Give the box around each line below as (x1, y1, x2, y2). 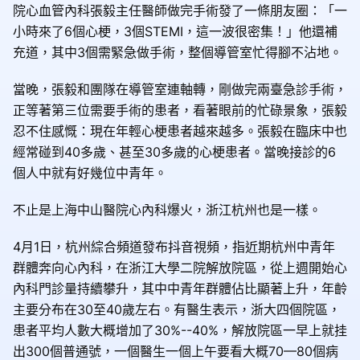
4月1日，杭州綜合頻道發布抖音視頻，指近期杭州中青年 (13, 238, 335, 255)
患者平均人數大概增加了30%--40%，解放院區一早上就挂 (13, 321, 347, 338)
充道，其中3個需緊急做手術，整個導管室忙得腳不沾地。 (13, 43, 342, 60)
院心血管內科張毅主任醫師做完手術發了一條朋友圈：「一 (13, 2, 347, 18)
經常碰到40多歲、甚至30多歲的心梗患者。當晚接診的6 (13, 143, 336, 160)
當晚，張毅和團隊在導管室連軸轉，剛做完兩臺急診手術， (13, 80, 347, 97)
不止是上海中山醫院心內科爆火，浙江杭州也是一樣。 (13, 201, 321, 218)
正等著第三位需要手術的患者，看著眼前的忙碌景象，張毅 (13, 101, 347, 118)
